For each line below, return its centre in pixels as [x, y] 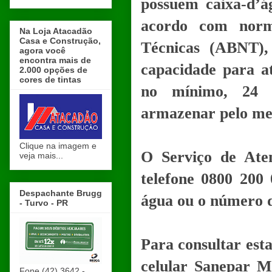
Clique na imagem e [58, 146]
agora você [42, 51]
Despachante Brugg [61, 193]
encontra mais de [55, 60]
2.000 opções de [53, 70]
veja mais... [41, 156]
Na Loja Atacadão [56, 31]
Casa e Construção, [60, 41]
